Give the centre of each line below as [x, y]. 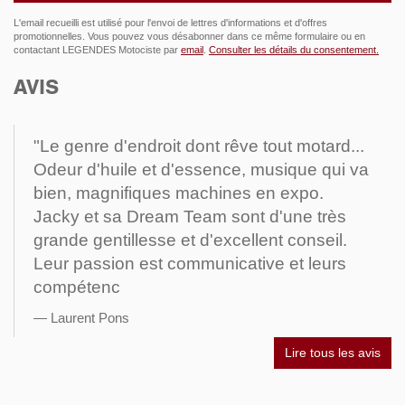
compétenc [77, 287]
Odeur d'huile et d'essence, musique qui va [201, 169]
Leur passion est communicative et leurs [190, 263]
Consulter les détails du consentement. [294, 49]
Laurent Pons [90, 318]
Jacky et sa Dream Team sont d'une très [190, 216]
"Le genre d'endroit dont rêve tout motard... [199, 146]
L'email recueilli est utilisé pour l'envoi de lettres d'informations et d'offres [170, 22]
